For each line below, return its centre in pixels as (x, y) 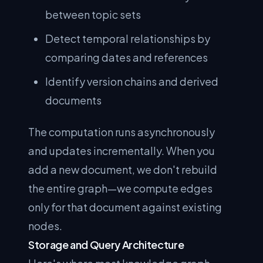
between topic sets (93, 14)
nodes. (45, 226)
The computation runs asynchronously (122, 132)
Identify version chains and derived (132, 81)
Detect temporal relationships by (128, 38)
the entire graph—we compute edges (120, 188)
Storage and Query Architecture (106, 245)
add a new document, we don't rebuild (123, 169)
